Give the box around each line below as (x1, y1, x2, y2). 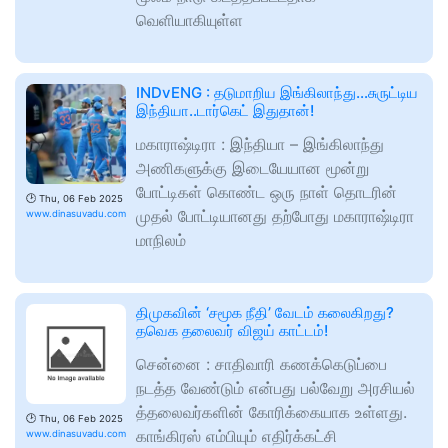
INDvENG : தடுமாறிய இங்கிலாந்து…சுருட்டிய (136, 83, 418, 103)
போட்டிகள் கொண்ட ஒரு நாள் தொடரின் (136, 182, 397, 203)
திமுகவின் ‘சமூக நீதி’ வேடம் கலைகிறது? (136, 303, 394, 323)
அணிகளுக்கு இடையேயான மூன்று (136, 158, 369, 179)
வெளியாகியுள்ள (136, 10, 243, 31)
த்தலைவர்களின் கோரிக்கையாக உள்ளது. (136, 402, 407, 423)
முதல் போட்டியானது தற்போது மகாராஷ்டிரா (136, 206, 414, 227)
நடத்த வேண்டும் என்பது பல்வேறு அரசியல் (136, 378, 415, 399)
